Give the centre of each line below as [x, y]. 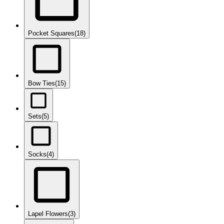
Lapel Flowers [48, 214]
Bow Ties [41, 83]
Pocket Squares [51, 33]
